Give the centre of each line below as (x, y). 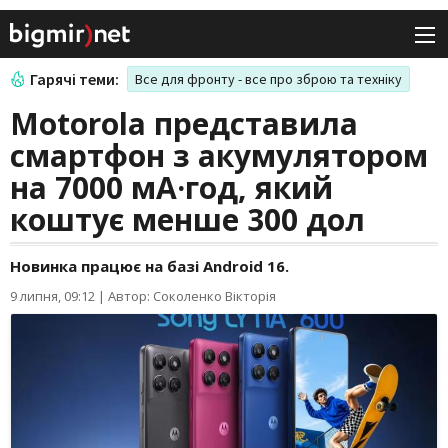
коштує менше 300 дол (187, 220)
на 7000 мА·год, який (171, 188)
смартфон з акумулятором (219, 156)
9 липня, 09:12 (52, 296)
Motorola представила (184, 124)
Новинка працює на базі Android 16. (149, 266)
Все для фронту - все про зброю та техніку (268, 79)
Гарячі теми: (74, 79)
